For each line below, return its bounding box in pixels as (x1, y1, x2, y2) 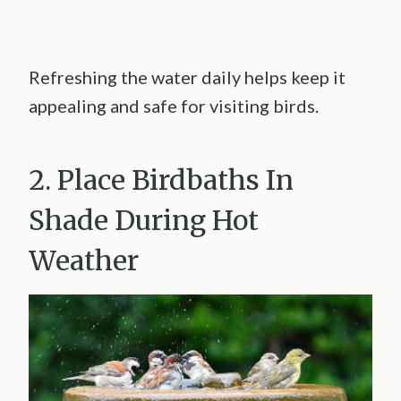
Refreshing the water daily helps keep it (29, 66, 346, 89)
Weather (29, 243, 139, 278)
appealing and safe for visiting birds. (29, 95, 319, 117)
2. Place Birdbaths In (29, 163, 294, 198)
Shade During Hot (29, 203, 259, 238)
